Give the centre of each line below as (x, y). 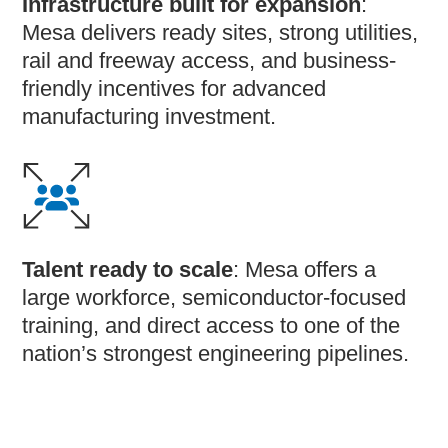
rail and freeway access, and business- (209, 60)
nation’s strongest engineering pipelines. (216, 353)
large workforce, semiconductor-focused (214, 297)
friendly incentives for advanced (174, 88)
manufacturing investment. (149, 116)
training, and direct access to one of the (211, 325)
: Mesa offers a (305, 269)
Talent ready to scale (128, 269)
